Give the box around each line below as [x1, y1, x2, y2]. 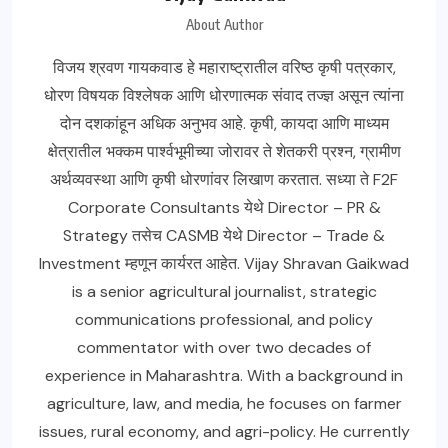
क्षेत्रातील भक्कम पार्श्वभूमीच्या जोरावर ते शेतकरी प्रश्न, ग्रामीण [47, 141, 401, 163]
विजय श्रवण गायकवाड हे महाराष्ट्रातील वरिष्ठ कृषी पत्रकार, [52, 57, 396, 79]
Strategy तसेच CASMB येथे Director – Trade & [63, 225, 385, 247]
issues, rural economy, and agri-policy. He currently [38, 421, 410, 443]
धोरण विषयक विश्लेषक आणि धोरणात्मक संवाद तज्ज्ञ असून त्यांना [44, 85, 404, 107]
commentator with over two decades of [77, 337, 371, 359]
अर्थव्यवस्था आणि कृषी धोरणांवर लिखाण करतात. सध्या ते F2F [50, 169, 398, 191]
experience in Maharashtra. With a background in [45, 365, 403, 387]
